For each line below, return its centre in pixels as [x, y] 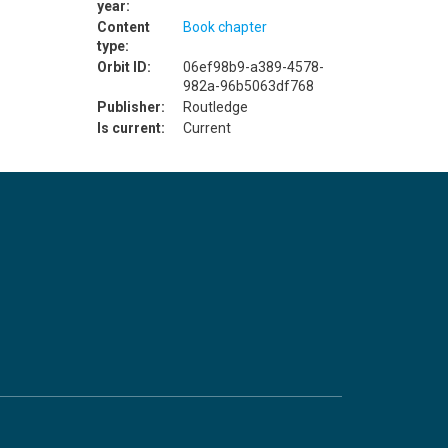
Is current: [130, 127]
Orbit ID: [123, 66]
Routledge [215, 106]
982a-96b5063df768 [248, 85]
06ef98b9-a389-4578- [253, 66]
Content [123, 26]
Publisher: [130, 106]
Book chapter [224, 26]
